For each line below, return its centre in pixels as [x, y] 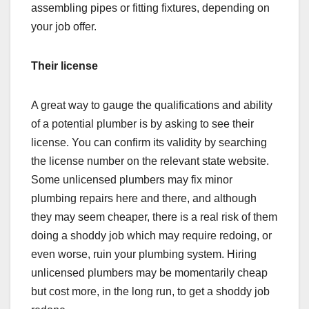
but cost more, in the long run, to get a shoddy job [150, 291]
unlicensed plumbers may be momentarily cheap [149, 272]
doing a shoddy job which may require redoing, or [151, 235]
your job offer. [65, 26]
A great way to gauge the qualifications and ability [152, 105]
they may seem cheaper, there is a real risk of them [154, 217]
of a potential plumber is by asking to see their [142, 123]
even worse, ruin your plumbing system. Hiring [144, 254]
